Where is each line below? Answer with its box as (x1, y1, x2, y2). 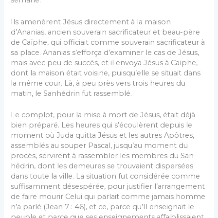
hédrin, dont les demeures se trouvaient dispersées (11, 161, 194, 170)
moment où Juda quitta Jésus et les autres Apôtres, (11, 130, 195, 140)
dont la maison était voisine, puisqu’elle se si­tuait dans (11, 68, 201, 77)
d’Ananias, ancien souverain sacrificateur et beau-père (11, 27, 200, 36)
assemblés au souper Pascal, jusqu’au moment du (11, 141, 188, 150)
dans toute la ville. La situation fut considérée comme (11, 171, 200, 181)
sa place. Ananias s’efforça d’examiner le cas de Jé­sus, (11, 48, 200, 57)
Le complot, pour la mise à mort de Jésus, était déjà (11, 110, 196, 119)
